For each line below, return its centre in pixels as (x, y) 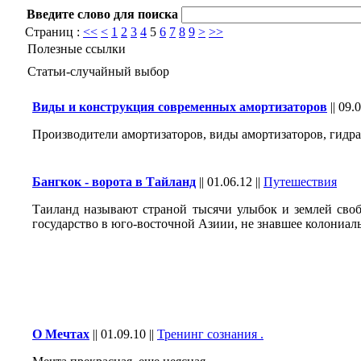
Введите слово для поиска (102, 14)
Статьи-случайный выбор (98, 71)
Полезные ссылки (77, 49)
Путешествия (300, 182)
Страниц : (54, 32)
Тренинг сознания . (210, 334)
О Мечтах (61, 334)
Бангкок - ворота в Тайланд (114, 182)
